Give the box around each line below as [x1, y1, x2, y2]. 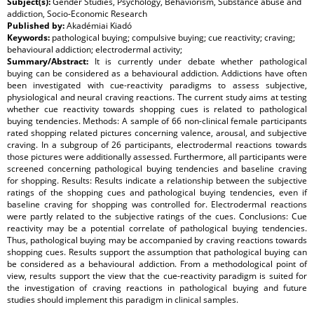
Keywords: [7, 32, 52, 44]
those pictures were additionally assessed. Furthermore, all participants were [7, 151, 307, 163]
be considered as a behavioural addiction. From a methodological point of [7, 258, 307, 271]
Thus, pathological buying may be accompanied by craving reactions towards [7, 234, 307, 247]
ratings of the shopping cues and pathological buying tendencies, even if [7, 186, 307, 199]
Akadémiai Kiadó [67, 20, 132, 32]
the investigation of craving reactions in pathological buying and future [7, 282, 307, 294]
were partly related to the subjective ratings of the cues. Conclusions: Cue [7, 210, 307, 223]
